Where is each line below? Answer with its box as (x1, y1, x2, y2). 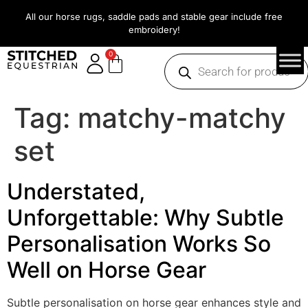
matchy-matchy (78, 101, 286, 135)
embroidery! (128, 24, 180, 35)
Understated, (7, 178, 145, 205)
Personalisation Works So (7, 230, 271, 257)
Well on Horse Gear (7, 256, 206, 283)
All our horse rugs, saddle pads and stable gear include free (25, 11, 283, 22)
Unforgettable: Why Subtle (7, 204, 284, 231)
